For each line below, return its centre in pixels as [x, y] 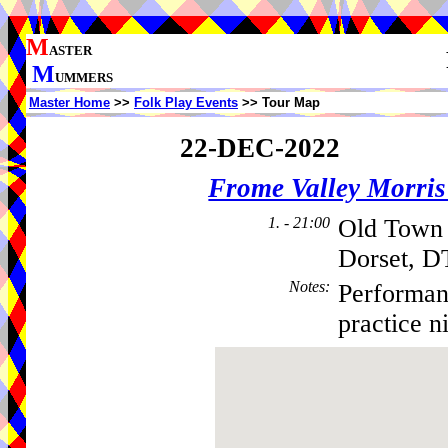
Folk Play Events [186, 102]
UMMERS [84, 77]
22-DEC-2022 [259, 147]
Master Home [69, 102]
